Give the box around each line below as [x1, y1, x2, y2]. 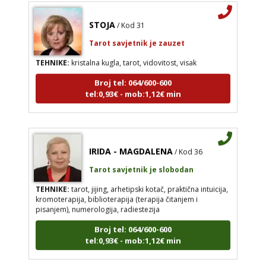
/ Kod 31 [116, 14, 145, 25]
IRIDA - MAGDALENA [88, 140, 173, 151]
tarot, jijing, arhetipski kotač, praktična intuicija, [69, 178, 228, 189]
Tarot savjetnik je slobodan [88, 159, 194, 169]
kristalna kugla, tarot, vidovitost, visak [69, 52, 197, 62]
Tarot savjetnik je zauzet [88, 32, 185, 43]
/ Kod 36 [174, 141, 202, 151]
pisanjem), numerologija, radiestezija [35, 198, 160, 209]
